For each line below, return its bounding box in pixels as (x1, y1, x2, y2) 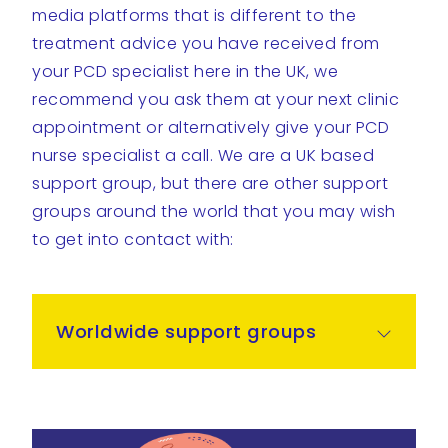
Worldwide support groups (56, 319, 316, 344)
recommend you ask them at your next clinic (32, 88, 399, 111)
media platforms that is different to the (32, 4, 356, 27)
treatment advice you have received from (32, 32, 380, 55)
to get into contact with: (32, 228, 234, 251)
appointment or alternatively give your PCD (32, 116, 389, 139)
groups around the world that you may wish (32, 200, 396, 223)
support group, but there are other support (32, 172, 388, 195)
